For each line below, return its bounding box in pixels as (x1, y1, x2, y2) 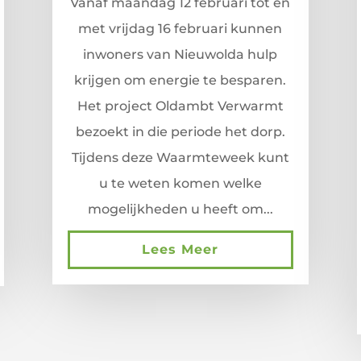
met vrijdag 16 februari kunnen (78, 21, 283, 37)
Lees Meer (142, 242, 219, 258)
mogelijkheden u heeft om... (87, 201, 273, 218)
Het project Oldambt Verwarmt (77, 98, 284, 114)
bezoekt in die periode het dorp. (75, 124, 285, 140)
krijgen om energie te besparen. (74, 73, 287, 89)
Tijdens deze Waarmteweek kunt (71, 150, 289, 166)
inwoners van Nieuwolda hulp (83, 47, 278, 63)
